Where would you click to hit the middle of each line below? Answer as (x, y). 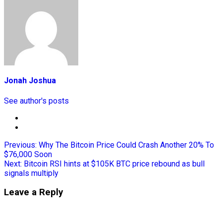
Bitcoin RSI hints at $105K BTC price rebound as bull (114, 164)
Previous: (21, 145)
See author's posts (36, 101)
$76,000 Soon (28, 154)
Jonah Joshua (30, 81)
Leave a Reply (33, 193)
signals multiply (31, 173)
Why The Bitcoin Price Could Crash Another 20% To (126, 145)
